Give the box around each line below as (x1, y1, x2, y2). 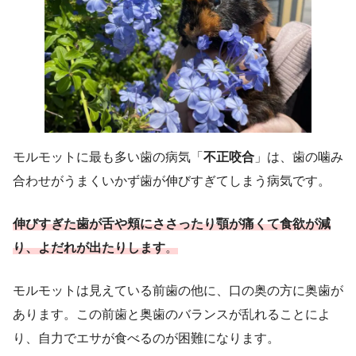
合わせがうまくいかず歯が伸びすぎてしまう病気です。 (13, 174, 331, 188)
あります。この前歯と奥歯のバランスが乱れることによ (13, 308, 331, 322)
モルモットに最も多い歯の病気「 (13, 150, 203, 164)
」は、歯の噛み (254, 150, 343, 164)
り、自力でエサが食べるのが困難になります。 (13, 331, 280, 346)
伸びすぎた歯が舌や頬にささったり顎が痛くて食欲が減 (13, 217, 331, 231)
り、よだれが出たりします (13, 241, 165, 255)
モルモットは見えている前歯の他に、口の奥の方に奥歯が (13, 284, 343, 298)
